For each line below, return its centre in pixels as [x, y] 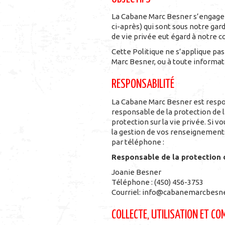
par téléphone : [138, 142]
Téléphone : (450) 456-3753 [157, 182]
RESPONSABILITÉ [143, 84]
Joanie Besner [136, 172]
